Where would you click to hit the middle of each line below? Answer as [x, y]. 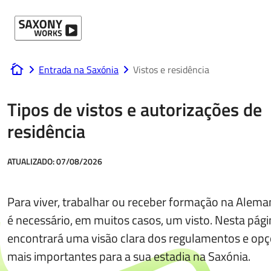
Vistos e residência [171, 69]
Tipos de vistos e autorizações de [135, 109]
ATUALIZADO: [32, 161]
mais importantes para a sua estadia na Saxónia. [129, 256]
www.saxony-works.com [59, 75]
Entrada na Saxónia [79, 69]
